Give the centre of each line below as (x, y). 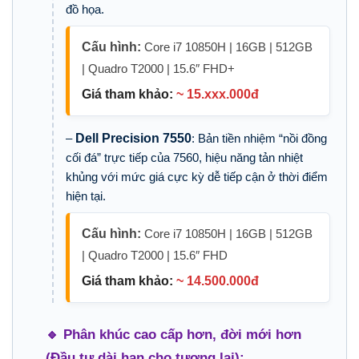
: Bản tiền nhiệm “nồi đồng (259, 139)
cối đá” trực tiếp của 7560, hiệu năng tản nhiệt (184, 158)
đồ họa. (85, 10)
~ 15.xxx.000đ (217, 95)
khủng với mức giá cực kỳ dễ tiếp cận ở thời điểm (196, 177)
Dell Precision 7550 (133, 139)
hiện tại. (85, 196)
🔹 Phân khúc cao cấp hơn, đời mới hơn (173, 335)
